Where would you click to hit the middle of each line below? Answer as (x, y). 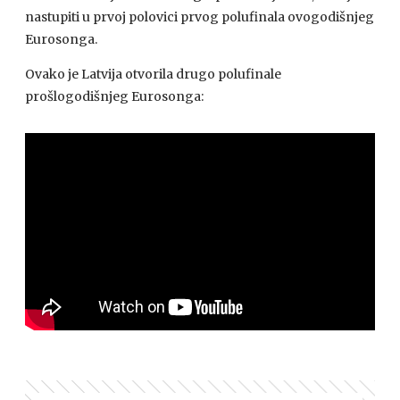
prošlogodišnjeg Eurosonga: (114, 96)
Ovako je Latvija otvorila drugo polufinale (153, 74)
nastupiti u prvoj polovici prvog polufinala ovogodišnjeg (200, 17)
